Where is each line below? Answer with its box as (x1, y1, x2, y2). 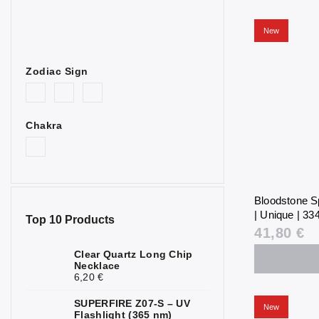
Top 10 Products (26, 213, 115, 226)
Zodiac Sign (26, 65, 88, 77)
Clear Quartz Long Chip (74, 249, 193, 261)
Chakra (26, 119, 62, 131)
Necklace (74, 260, 120, 272)
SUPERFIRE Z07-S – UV (74, 298, 191, 310)
